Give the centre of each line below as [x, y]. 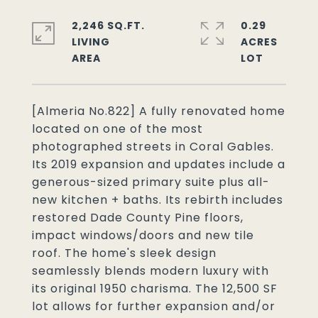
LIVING [91, 42]
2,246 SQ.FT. [108, 26]
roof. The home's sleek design [124, 253]
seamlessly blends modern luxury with [150, 271]
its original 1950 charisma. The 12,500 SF [155, 289]
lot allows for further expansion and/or [154, 306]
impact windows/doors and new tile [143, 235]
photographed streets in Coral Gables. [153, 147]
